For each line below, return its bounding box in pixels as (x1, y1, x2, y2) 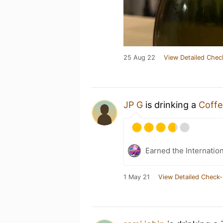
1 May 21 (123, 173, 150, 181)
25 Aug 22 (123, 54, 155, 61)
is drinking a (143, 100, 199, 110)
